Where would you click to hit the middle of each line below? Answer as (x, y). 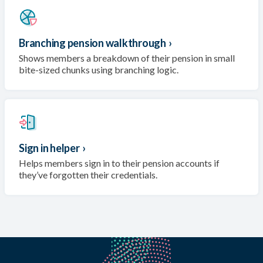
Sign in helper (49, 148)
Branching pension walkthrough (92, 43)
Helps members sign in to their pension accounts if (119, 163)
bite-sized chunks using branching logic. (99, 69)
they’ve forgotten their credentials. (88, 174)
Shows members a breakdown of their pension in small (127, 58)
